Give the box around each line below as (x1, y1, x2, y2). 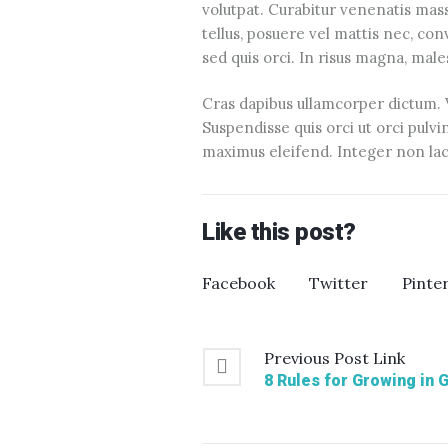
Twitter (309, 272, 368, 293)
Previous (264, 347, 330, 368)
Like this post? (202, 217, 356, 246)
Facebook (202, 272, 275, 293)
